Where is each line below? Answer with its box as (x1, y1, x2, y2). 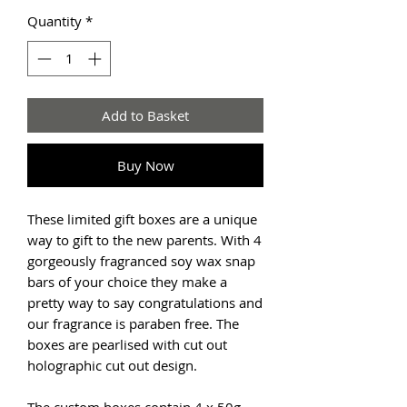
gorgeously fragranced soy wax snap (27, 251, 255, 270)
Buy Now (116, 155, 174, 174)
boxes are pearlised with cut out (27, 334, 227, 353)
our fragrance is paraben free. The (27, 313, 239, 333)
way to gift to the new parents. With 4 (27, 230, 262, 249)
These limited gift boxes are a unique (27, 209, 257, 228)
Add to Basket (102, 105, 189, 124)
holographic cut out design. (27, 355, 197, 374)
